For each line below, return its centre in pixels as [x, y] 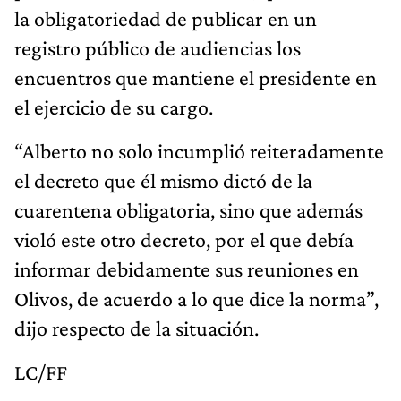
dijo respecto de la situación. [137, 328]
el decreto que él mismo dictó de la [163, 181]
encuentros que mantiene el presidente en [196, 78]
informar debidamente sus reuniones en [187, 269]
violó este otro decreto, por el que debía [184, 240]
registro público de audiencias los [158, 48]
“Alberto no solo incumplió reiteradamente [199, 151]
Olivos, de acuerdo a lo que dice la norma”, [196, 299]
